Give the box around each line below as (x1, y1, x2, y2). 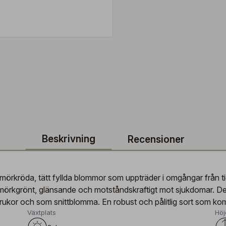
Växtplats (27, 208, 56, 216)
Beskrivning (41, 133, 95, 145)
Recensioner (127, 134, 185, 145)
